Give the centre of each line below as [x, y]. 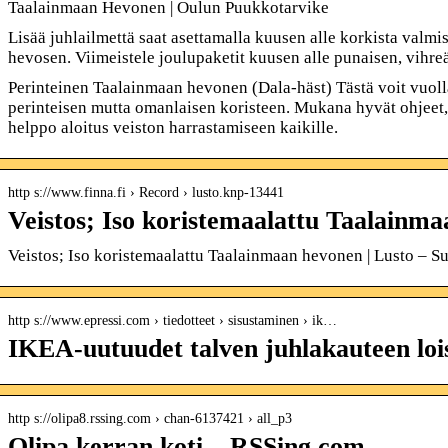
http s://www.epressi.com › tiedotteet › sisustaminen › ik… [172, 320]
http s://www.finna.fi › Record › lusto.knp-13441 [145, 192]
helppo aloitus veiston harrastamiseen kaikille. [172, 127]
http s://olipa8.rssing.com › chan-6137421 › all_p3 [149, 418]
